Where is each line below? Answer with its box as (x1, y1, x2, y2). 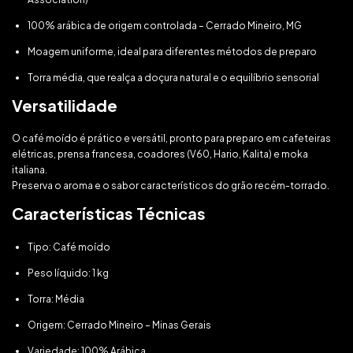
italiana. (12, 164, 47, 176)
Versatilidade (12, 95, 117, 115)
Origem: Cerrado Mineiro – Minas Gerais (28, 319, 211, 331)
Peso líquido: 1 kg (28, 267, 109, 279)
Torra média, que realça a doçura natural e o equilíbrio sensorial (28, 72, 319, 84)
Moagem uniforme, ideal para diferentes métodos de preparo (28, 46, 317, 58)
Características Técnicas (12, 203, 206, 223)
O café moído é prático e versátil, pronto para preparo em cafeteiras (12, 132, 331, 144)
